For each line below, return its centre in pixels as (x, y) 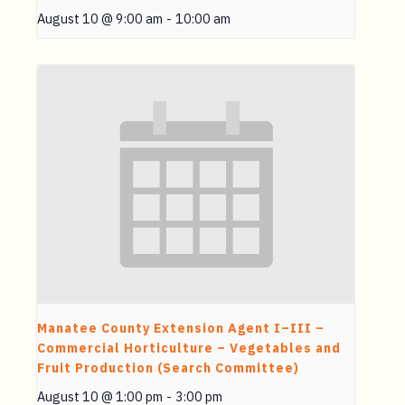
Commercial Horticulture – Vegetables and (189, 348)
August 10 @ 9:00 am (100, 19)
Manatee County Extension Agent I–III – (181, 328)
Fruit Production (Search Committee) (168, 367)
